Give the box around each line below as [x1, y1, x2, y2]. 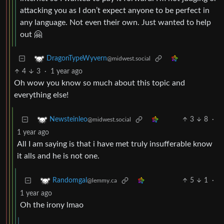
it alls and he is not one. [17, 152, 99, 160]
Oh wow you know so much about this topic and [14, 79, 185, 87]
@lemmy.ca [87, 177, 117, 184]
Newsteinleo [49, 116, 87, 123]
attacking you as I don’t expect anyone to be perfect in [20, 6, 209, 15]
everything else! [14, 91, 68, 99]
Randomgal [52, 177, 87, 184]
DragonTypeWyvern [46, 55, 107, 62]
